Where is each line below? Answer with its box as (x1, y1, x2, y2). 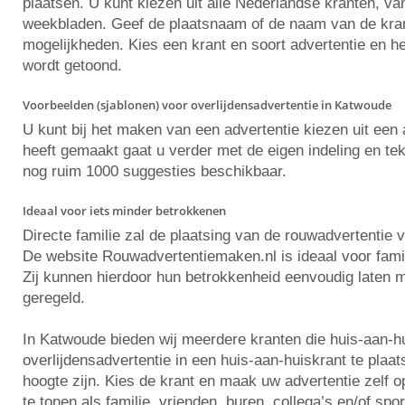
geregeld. (23, 289, 85, 306)
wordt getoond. (23, 57, 122, 74)
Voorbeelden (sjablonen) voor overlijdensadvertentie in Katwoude (23, 97, 391, 113)
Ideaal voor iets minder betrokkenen (23, 202, 226, 219)
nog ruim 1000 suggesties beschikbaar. (23, 163, 287, 180)
